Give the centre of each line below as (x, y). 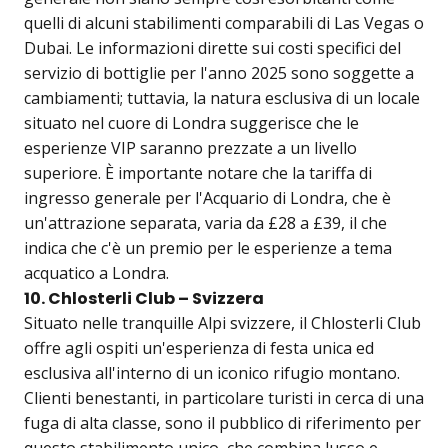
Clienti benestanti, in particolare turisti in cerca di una (224, 398)
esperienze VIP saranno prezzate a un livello (190, 148)
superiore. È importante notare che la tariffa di (198, 173)
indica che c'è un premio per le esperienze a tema (208, 248)
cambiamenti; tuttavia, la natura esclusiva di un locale (222, 98)
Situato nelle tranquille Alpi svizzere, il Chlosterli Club (222, 323)
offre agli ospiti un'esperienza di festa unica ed (199, 348)
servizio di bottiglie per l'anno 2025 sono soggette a (219, 73)
